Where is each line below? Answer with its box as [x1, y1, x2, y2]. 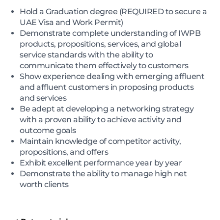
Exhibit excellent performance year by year [20, 158, 182, 167]
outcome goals [20, 125, 76, 135]
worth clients [20, 179, 69, 189]
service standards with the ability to [20, 50, 153, 59]
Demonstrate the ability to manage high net [20, 168, 187, 178]
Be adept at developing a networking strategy [20, 104, 193, 113]
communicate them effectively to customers [20, 60, 189, 70]
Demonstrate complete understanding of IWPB [20, 28, 200, 38]
